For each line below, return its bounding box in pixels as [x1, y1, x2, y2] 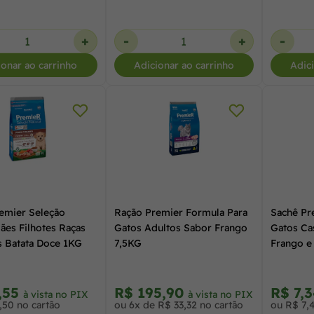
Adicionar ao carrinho [133, 58, 234, 71]
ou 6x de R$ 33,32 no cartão [114, 298, 243, 311]
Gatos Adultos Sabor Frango [114, 221, 247, 234]
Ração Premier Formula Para [114, 205, 247, 219]
